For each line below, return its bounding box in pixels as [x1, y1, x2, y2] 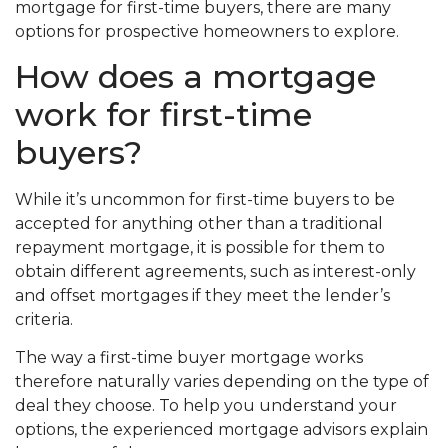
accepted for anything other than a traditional [15, 214, 383, 234]
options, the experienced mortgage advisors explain [15, 420, 428, 440]
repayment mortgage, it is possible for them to [15, 238, 385, 258]
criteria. [15, 310, 73, 330]
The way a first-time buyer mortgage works [15, 348, 363, 368]
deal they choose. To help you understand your [15, 396, 397, 416]
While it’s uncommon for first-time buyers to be [15, 190, 395, 210]
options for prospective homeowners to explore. [15, 21, 399, 41]
